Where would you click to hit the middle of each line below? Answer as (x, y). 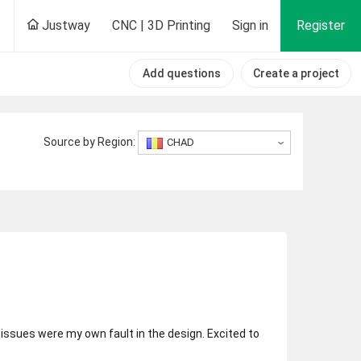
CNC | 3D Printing (161, 25)
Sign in (250, 25)
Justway (64, 25)
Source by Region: (89, 141)
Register (321, 25)
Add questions (181, 73)
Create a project (296, 73)
